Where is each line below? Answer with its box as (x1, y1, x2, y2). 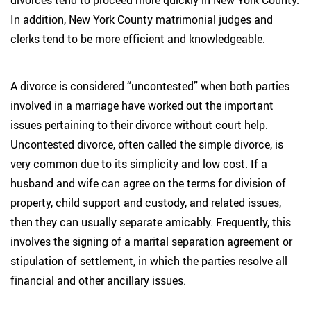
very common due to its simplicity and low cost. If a (10, 156, 267, 171)
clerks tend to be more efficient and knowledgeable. (10, 31, 265, 47)
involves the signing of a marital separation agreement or (10, 234, 292, 249)
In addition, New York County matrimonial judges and (10, 12, 273, 27)
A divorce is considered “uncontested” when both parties (10, 78, 289, 94)
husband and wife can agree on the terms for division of (10, 176, 286, 191)
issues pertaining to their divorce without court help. (10, 117, 268, 133)
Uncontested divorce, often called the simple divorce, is (10, 137, 283, 152)
